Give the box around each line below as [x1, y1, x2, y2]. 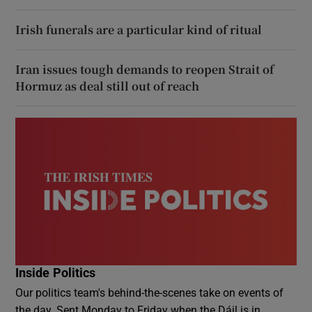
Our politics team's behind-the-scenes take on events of [15, 287, 284, 299]
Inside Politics [15, 267, 96, 280]
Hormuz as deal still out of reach [15, 78, 200, 95]
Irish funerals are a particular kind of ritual [15, 22, 263, 38]
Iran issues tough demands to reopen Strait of [15, 61, 274, 78]
